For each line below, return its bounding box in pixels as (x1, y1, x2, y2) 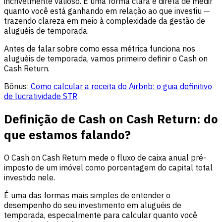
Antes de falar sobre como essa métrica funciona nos (4, 43, 195, 54)
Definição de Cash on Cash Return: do (4, 111, 218, 127)
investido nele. (4, 172, 55, 182)
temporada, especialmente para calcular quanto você (4, 210, 197, 220)
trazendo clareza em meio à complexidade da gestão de (4, 15, 205, 26)
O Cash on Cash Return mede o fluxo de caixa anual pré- (4, 152, 206, 163)
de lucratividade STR (4, 91, 77, 101)
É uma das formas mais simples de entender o (4, 190, 170, 200)
